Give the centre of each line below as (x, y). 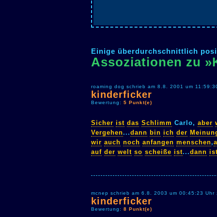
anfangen (158, 142)
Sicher (102, 123)
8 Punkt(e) (138, 209)
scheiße (158, 152)
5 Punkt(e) (138, 102)
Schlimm (157, 123)
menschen (194, 142)
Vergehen (107, 132)
